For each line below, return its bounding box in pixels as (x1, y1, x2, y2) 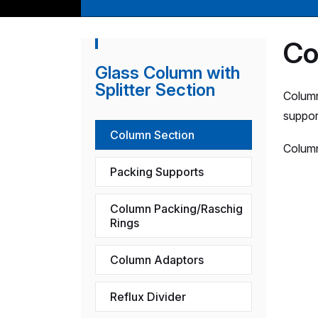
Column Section (110, 127, 194, 142)
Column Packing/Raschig (110, 201, 243, 216)
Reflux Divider (110, 289, 186, 304)
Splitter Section (95, 79, 215, 100)
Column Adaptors (110, 252, 204, 267)
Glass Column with (95, 62, 240, 83)
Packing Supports (110, 164, 204, 179)
